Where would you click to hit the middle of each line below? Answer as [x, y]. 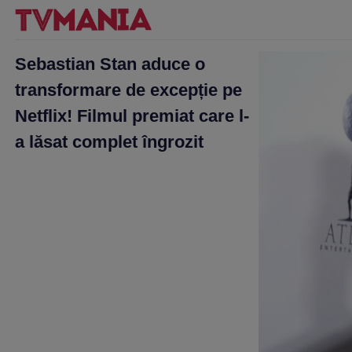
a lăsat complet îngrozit [109, 142]
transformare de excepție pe [128, 90]
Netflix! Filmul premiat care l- [132, 116]
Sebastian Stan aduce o [110, 64]
